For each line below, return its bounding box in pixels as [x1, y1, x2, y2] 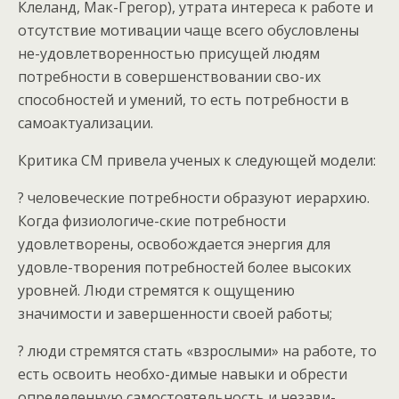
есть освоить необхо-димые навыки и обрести [18, 364, 347, 384]
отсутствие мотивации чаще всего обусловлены [18, 20, 359, 40]
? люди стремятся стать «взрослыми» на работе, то [18, 341, 377, 361]
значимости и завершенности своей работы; [18, 304, 332, 323]
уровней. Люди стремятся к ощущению [18, 281, 295, 300]
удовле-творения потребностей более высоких [18, 257, 351, 277]
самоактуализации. [18, 113, 153, 133]
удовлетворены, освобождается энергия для [18, 234, 330, 254]
